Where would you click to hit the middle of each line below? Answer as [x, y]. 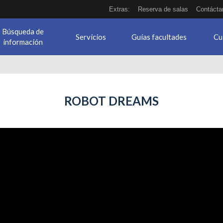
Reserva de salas [163, 9]
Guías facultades [159, 37]
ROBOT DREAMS [111, 101]
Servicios [91, 37]
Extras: [119, 9]
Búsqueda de [23, 31]
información [23, 42]
